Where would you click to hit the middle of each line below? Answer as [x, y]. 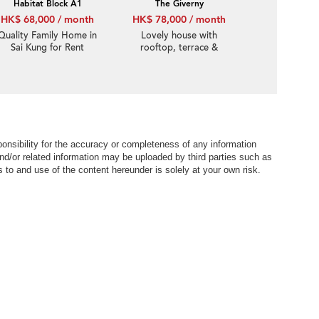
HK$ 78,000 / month [179, 20]
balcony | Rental [179, 60]
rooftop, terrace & [179, 48]
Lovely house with [179, 36]
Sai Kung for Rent [47, 48]
